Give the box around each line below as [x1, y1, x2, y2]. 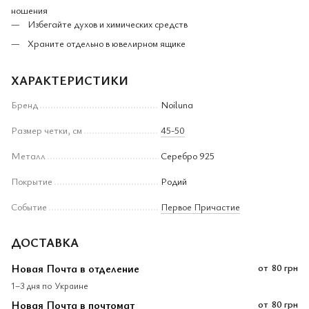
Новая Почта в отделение [11, 260, 139, 276]
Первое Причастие [161, 199, 240, 213]
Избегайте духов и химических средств [28, 17, 188, 30]
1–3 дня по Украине [11, 279, 88, 292]
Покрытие [11, 174, 52, 188]
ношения [11, 3, 48, 17]
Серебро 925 [161, 148, 215, 162]
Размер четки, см [11, 123, 82, 137]
